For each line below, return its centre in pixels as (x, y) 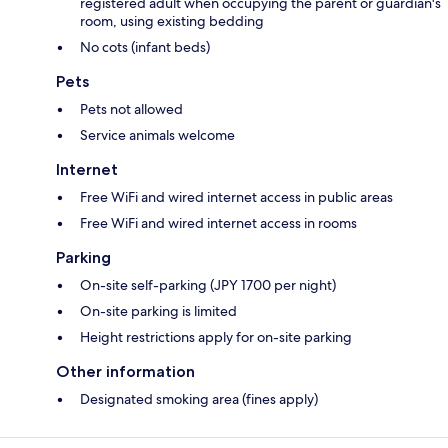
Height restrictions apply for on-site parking (216, 337)
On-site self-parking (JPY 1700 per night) (208, 285)
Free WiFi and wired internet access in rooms (218, 223)
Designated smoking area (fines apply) (199, 399)
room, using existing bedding (172, 21)
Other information (125, 372)
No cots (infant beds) (145, 47)
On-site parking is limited (158, 311)
